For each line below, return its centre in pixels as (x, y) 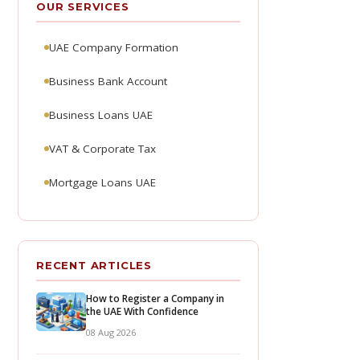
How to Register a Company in (155, 299)
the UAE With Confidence (142, 311)
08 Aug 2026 (111, 332)
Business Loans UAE (101, 115)
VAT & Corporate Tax (102, 149)
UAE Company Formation (114, 47)
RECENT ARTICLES (94, 265)
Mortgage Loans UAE (102, 182)
